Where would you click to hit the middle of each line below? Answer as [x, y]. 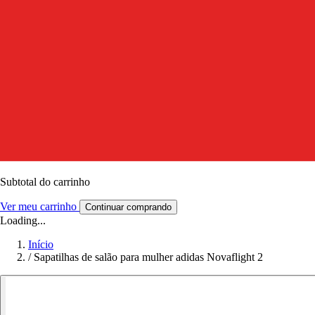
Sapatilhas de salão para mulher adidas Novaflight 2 [148, 257]
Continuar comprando [128, 207]
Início [41, 244]
